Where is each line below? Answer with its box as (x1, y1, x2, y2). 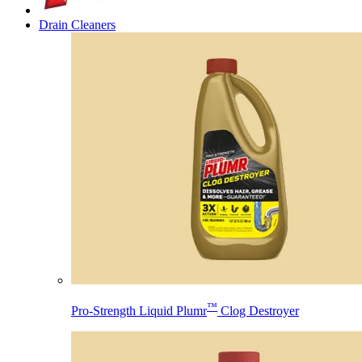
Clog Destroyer (217, 304, 299, 318)
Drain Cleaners (39, 18, 116, 32)
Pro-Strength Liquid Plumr (71, 304, 207, 318)
